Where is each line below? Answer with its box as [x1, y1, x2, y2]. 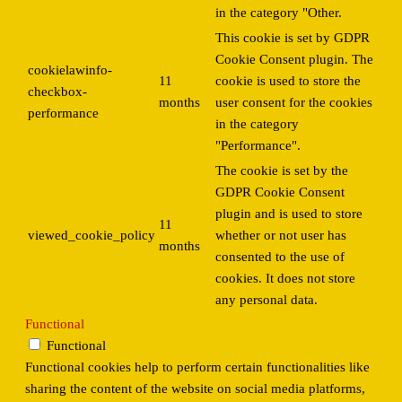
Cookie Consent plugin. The [215, 52, 373, 67]
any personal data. [215, 293, 318, 308]
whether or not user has [215, 228, 346, 243]
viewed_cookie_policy [28, 228, 155, 243]
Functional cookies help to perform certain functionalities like [25, 360, 370, 375]
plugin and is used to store [215, 206, 363, 222]
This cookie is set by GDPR [215, 31, 370, 46]
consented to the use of [215, 249, 345, 265]
